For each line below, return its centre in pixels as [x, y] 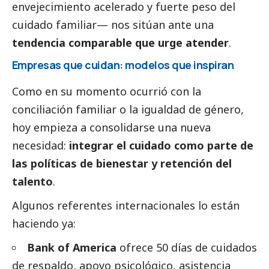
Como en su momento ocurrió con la [107, 91]
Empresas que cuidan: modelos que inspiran [123, 65]
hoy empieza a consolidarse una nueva [111, 127]
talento [32, 181]
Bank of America [72, 247]
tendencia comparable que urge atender [120, 42]
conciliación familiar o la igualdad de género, [128, 109]
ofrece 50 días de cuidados [187, 247]
